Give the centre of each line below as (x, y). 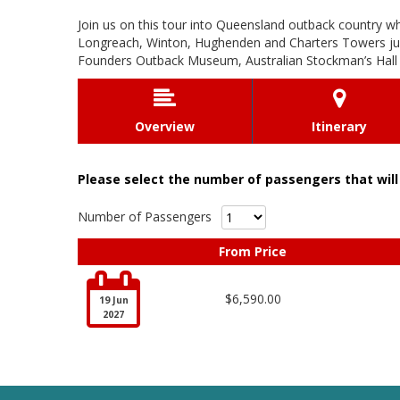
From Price (253, 251)
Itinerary (339, 126)
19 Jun (113, 300)
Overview (165, 126)
